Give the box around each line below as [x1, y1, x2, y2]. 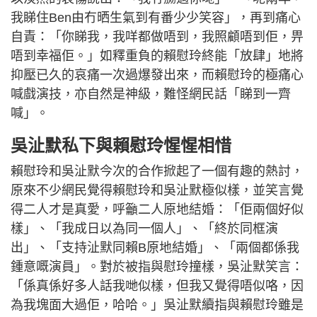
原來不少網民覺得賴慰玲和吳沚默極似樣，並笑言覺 [11, 183, 304, 198]
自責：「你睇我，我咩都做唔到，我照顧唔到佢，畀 [11, 30, 304, 45]
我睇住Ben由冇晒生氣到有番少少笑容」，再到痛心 [11, 11, 301, 25]
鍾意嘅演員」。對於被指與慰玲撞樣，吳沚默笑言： [11, 260, 304, 275]
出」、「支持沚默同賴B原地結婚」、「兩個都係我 [11, 241, 299, 255]
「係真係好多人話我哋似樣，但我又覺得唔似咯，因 [11, 279, 304, 294]
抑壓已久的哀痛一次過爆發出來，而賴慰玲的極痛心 [11, 68, 304, 83]
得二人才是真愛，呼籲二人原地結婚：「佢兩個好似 [11, 202, 304, 217]
